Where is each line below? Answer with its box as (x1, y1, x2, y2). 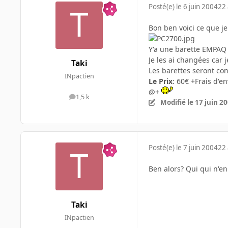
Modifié (160, 97, 187, 107)
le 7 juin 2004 (176, 143, 218, 153)
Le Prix (149, 76, 173, 86)
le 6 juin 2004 (176, 2, 218, 11)
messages (78, 95, 108, 104)
